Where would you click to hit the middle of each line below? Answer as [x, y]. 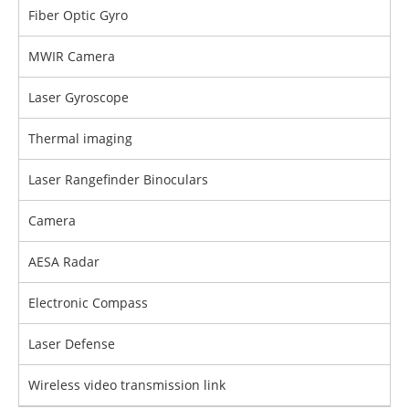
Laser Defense [72, 344]
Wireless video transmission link [127, 385]
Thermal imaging [80, 139]
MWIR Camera [72, 57]
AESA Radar [64, 262]
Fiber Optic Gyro [78, 16]
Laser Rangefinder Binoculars [118, 180]
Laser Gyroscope [79, 98]
